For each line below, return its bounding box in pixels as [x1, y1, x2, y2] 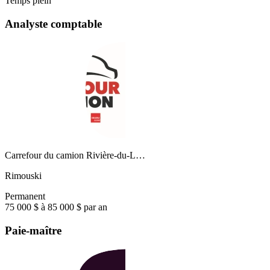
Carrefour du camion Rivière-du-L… [5, 150, 145, 161]
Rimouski [5, 171, 42, 181]
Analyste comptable [5, 17, 102, 30]
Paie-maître [5, 224, 61, 237]
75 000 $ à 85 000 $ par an [5, 202, 107, 213]
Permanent [5, 191, 45, 202]
